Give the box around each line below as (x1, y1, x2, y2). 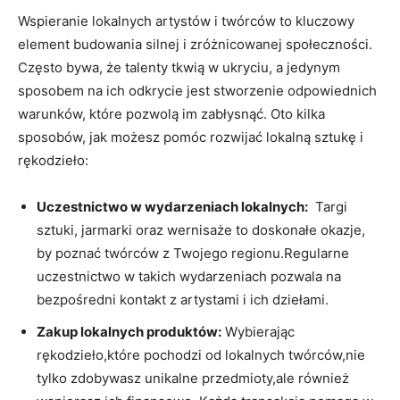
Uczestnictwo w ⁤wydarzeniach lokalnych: (37, 197, 308, 215)
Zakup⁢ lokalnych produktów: (37, 322, 221, 340)
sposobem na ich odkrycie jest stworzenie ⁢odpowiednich (18, 81, 377, 99)
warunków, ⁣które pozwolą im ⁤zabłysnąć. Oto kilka (18, 104, 325, 122)
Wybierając (221, 322, 295, 340)
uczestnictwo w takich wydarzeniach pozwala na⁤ (37, 267, 341, 285)
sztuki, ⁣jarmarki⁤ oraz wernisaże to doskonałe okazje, (37, 221, 365, 238)
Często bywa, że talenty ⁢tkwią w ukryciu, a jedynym (18, 58, 340, 76)
